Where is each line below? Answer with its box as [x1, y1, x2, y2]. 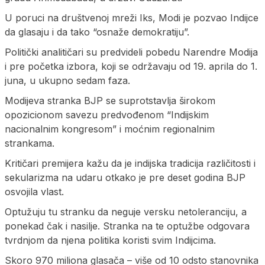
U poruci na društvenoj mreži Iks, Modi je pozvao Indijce [5, 11, 258, 24]
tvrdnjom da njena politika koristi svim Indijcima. [5, 234, 216, 246]
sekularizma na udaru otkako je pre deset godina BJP [5, 171, 245, 183]
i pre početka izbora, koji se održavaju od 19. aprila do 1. [5, 60, 257, 72]
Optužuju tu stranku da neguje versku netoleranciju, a [5, 205, 247, 218]
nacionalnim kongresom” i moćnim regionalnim [5, 122, 215, 135]
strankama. [5, 137, 54, 149]
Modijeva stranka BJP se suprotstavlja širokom [5, 94, 215, 106]
